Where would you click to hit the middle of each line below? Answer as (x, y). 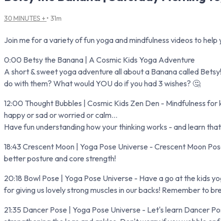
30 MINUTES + (25, 18)
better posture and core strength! (60, 158)
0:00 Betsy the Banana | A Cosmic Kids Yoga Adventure (99, 59)
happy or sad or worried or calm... (61, 115)
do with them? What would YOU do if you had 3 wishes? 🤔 (102, 83)
